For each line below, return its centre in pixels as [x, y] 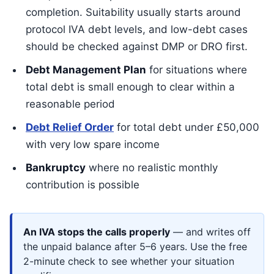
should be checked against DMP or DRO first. [137, 46]
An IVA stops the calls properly [97, 232]
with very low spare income [93, 144]
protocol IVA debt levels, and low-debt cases [137, 29]
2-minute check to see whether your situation [129, 261]
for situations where [197, 70]
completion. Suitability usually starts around [133, 12]
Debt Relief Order [70, 127]
